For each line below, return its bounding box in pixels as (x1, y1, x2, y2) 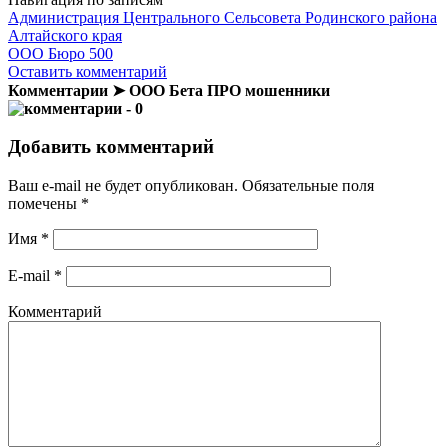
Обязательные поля (238, 176, 374, 194)
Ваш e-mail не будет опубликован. (8, 176, 238, 194)
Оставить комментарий (8, 62, 167, 80)
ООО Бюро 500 (8, 44, 113, 62)
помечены (8, 194, 81, 212)
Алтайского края (8, 26, 122, 44)
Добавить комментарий (8, 136, 214, 158)
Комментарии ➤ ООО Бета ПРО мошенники (8, 81, 330, 99)
